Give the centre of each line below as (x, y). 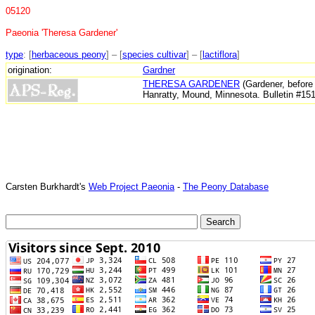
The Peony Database (226, 186)
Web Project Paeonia (131, 186)
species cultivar (154, 54)
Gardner (159, 70)
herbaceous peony (69, 54)
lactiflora (220, 54)
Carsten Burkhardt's (47, 186)
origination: (30, 70)
